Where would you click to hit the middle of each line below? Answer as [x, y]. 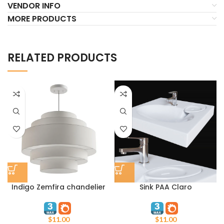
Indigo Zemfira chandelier [58, 187]
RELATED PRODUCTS [62, 57]
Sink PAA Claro [165, 187]
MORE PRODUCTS [42, 18]
